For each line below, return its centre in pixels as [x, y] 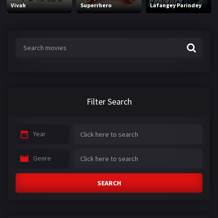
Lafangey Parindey [176, 5]
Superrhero [96, 5]
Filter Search [109, 102]
